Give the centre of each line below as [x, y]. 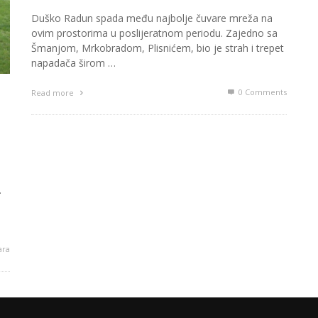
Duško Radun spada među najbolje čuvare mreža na [152, 18]
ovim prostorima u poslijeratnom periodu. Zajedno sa [154, 33]
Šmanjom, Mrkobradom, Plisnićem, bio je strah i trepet [158, 48]
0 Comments [262, 92]
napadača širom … [73, 62]
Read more [54, 92]
